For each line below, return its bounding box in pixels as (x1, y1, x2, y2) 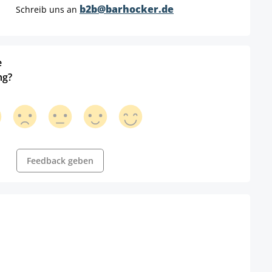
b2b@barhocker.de (80, 2, 174, 16)
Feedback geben (27, 154, 93, 166)
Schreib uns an (16, 3, 80, 15)
